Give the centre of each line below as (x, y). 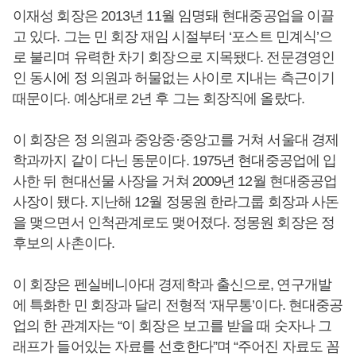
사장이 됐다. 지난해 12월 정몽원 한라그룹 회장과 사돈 (176, 202)
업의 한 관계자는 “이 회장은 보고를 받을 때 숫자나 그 (172, 326)
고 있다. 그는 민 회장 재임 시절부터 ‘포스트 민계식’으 (173, 37)
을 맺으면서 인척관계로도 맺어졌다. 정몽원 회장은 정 (174, 222)
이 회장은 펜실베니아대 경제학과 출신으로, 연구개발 (172, 284)
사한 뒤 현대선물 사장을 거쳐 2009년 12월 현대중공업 (175, 181)
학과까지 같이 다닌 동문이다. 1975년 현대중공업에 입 (175, 161)
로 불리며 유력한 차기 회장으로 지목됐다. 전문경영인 (174, 57)
